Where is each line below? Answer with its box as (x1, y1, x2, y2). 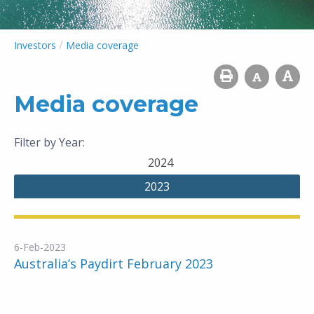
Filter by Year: (14, 135, 85, 150)
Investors (14, 39, 56, 52)
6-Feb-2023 (14, 240, 66, 254)
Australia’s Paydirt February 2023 (14, 255, 213, 272)
